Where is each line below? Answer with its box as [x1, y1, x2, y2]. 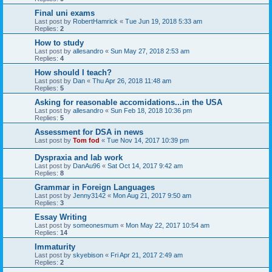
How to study [35, 38, 84, 47]
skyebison [73, 251, 103, 259]
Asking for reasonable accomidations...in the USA [35, 97, 222, 107]
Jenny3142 [73, 191, 106, 199]
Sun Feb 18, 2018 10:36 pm [110, 106, 192, 114]
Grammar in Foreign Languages [35, 182, 155, 192]
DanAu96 [73, 161, 100, 169]
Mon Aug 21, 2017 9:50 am [113, 191, 191, 199]
